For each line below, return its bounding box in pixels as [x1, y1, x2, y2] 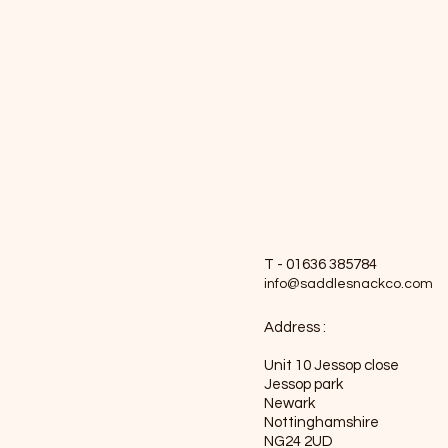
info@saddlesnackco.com [263, 277, 433, 291]
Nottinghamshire [263, 415, 379, 430]
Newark [263, 396, 318, 411]
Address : [263, 320, 326, 335]
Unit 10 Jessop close [263, 358, 399, 373]
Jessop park [263, 377, 343, 392]
